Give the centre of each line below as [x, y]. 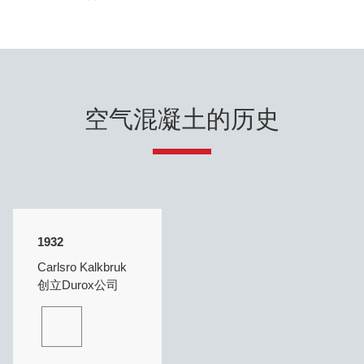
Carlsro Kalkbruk [82, 267]
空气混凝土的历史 [182, 119]
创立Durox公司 [78, 285]
